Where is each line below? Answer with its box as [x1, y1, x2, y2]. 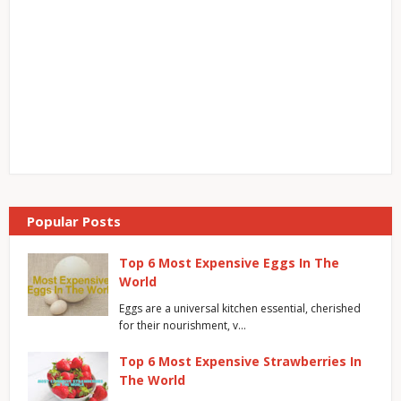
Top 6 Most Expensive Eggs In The [119, 253, 339, 271]
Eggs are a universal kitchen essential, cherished [119, 300, 361, 316]
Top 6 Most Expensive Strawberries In [119, 352, 362, 370]
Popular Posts [27, 211, 121, 230]
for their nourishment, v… [119, 317, 246, 333]
